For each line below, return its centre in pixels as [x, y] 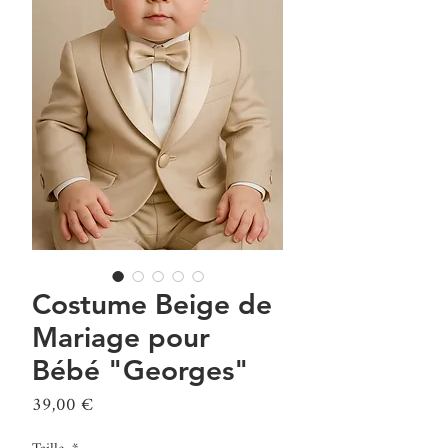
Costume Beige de [152, 304]
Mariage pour [121, 337]
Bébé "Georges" [140, 370]
